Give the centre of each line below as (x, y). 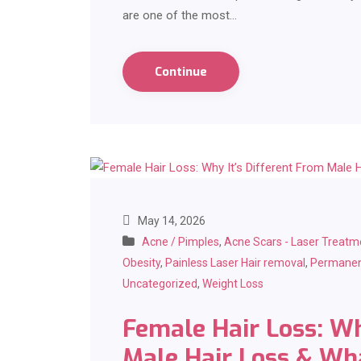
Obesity (141, 263)
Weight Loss (233, 284)
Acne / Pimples (180, 242)
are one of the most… (180, 16)
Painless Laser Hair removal (235, 263)
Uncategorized (160, 284)
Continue (181, 72)
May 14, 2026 (170, 221)
